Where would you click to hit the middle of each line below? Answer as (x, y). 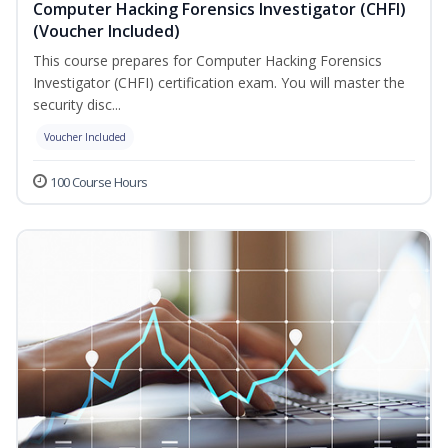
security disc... (77, 105)
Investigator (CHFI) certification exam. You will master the (219, 83)
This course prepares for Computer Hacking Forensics (207, 61)
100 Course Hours (99, 182)
